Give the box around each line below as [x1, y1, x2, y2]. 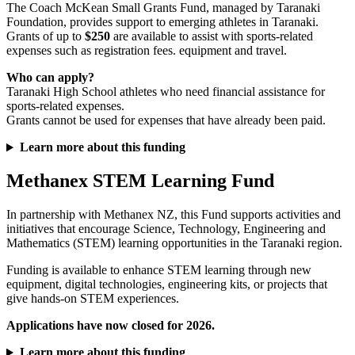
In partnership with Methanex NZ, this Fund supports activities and [6, 208, 341, 222]
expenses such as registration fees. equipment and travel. [6, 44, 287, 58]
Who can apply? [6, 71, 94, 85]
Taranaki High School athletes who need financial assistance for [6, 85, 325, 99]
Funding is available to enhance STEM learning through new [6, 263, 311, 277]
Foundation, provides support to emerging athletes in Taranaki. [6, 15, 319, 29]
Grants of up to [6, 29, 85, 44]
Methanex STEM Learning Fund [6, 170, 274, 192]
